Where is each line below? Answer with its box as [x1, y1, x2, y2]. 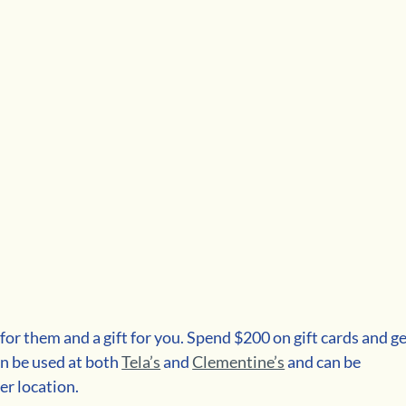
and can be [287, 351, 364, 372]
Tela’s [121, 351, 161, 372]
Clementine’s [192, 351, 285, 372]
